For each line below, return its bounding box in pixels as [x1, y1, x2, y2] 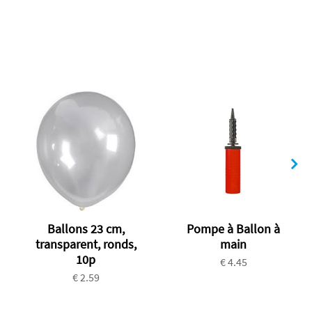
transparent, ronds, [35, 235, 136, 252]
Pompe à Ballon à [187, 220, 281, 237]
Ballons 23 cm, [47, 220, 125, 237]
